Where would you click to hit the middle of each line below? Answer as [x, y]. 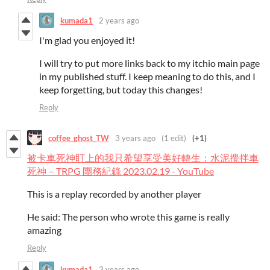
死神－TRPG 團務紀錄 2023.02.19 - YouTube [121, 171]
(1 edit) [174, 138]
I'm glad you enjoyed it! [87, 40]
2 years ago [119, 20]
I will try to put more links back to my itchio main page [149, 63]
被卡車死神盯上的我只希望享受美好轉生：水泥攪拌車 [143, 158]
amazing [44, 230]
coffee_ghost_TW [79, 138]
